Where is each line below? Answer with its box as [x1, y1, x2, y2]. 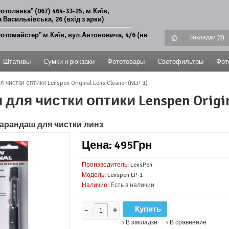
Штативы [3, 58, 31, 66]
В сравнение [170, 219, 207, 226]
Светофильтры [157, 58, 204, 66]
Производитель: [82, 161, 129, 169]
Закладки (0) [189, 34, 224, 41]
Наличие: [82, 181, 109, 189]
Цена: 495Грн [82, 138, 152, 152]
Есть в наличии [109, 181, 155, 189]
